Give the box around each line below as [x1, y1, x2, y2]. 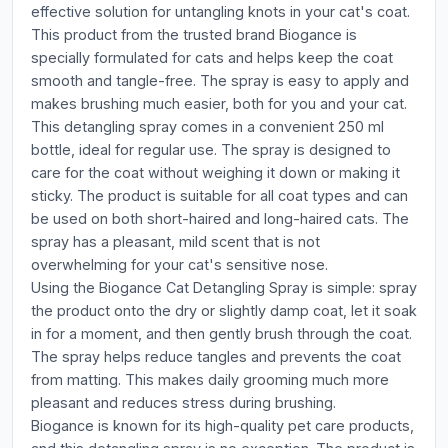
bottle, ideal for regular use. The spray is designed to [31, 141, 391, 158]
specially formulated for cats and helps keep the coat [31, 49, 393, 66]
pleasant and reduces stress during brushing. [31, 394, 336, 411]
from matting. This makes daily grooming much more [31, 371, 389, 388]
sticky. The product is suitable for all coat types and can [31, 187, 408, 204]
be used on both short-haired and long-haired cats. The [31, 210, 409, 227]
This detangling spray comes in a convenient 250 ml [31, 118, 384, 135]
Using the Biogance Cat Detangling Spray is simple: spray [31, 279, 417, 296]
